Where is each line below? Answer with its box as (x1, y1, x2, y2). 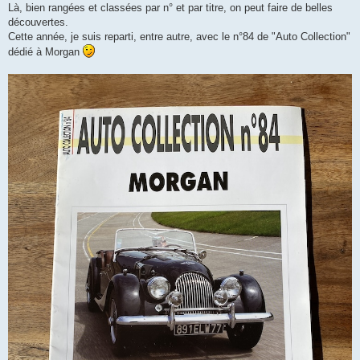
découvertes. (8, 15, 68, 28)
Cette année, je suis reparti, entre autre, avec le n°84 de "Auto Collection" (8, 30, 350, 43)
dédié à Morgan (8, 45, 83, 58)
